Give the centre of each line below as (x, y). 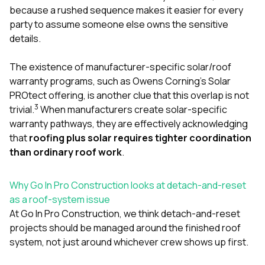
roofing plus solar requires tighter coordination (140, 138)
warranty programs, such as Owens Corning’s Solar (120, 81)
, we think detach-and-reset (180, 213)
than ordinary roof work (66, 152)
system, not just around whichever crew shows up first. (129, 242)
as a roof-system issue (60, 199)
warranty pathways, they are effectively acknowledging (129, 123)
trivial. (22, 109)
